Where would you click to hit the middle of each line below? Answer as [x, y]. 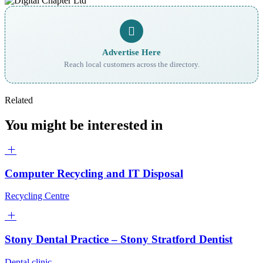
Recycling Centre [37, 196]
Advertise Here [131, 52]
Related [19, 100]
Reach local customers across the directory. [131, 65]
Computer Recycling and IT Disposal [94, 173]
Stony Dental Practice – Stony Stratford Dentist [119, 239]
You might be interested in [84, 125]
